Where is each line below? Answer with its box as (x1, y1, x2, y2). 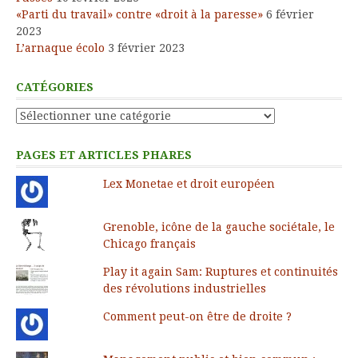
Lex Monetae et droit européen (102, 177, 275, 190)
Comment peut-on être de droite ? (102, 309, 292, 323)
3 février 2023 (108, 41, 185, 54)
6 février (266, 7, 314, 21)
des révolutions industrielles (102, 281, 266, 295)
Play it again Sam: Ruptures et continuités (102, 265, 338, 278)
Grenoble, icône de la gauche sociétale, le (102, 220, 335, 233)
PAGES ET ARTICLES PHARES (16, 148, 192, 161)
